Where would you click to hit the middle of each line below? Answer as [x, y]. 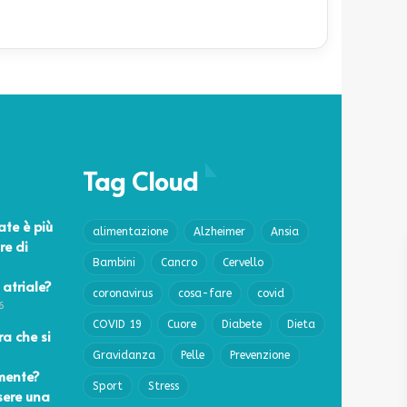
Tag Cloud [140, 180]
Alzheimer [219, 231]
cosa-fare [205, 293]
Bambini [114, 262]
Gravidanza [124, 355]
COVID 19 [117, 324]
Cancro [179, 262]
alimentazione [130, 231]
